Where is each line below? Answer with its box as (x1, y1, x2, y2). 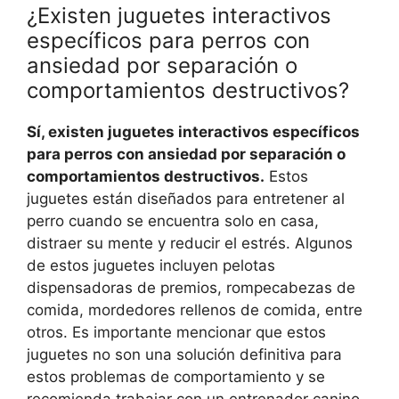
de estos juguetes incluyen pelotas (27, 256, 275, 275)
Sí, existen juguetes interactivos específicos (27, 123, 360, 142)
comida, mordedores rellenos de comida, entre (27, 301, 362, 320)
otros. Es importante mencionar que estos (27, 323, 326, 342)
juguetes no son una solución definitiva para (27, 346, 342, 364)
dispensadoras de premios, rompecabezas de (27, 279, 355, 297)
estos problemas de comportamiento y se (27, 368, 325, 387)
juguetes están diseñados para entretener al (27, 190, 345, 208)
